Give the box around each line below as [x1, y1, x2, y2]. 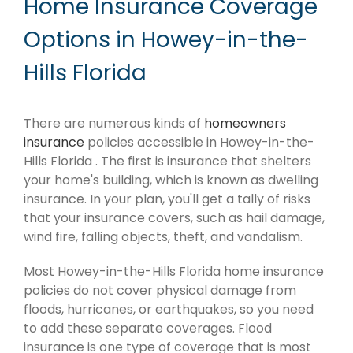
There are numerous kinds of [24, 114, 204, 133]
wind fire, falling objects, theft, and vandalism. [24, 228, 303, 247]
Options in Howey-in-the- [24, 24, 308, 56]
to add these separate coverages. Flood [24, 319, 272, 338]
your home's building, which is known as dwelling [24, 171, 318, 190]
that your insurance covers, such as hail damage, [24, 209, 325, 228]
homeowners [204, 114, 286, 133]
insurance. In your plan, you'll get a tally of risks [24, 190, 310, 209]
